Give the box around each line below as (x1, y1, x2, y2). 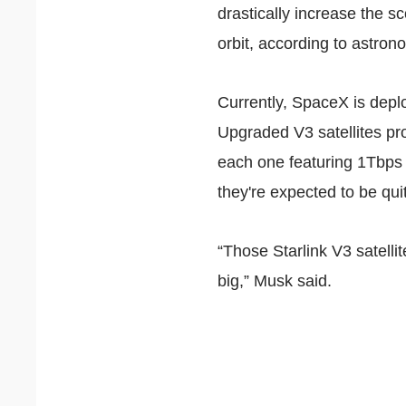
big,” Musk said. (217, 272, 333, 290)
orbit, (217, 34, 259, 53)
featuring (289, 153, 353, 171)
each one (217, 153, 290, 171)
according (258, 34, 330, 53)
